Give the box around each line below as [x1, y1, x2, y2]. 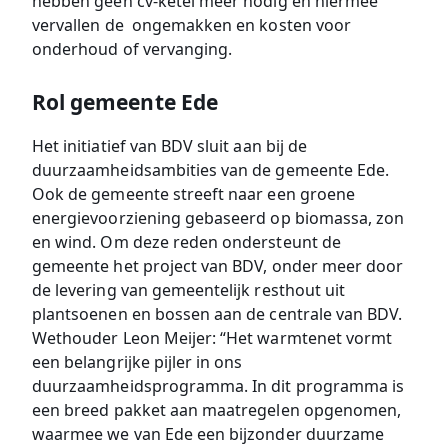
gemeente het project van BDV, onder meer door [32, 255, 404, 278]
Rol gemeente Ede [32, 88, 218, 117]
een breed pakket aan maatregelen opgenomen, [32, 399, 402, 422]
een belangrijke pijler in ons [32, 351, 243, 374]
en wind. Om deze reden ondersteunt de [32, 231, 341, 254]
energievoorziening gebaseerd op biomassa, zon [32, 207, 405, 230]
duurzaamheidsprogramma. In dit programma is [32, 375, 405, 398]
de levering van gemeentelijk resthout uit [32, 279, 346, 302]
